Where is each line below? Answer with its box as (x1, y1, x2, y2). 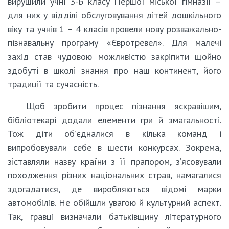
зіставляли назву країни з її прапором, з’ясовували (8, 155, 221, 167)
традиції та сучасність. (8, 78, 99, 90)
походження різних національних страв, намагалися (8, 169, 221, 181)
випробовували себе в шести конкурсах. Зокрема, (8, 141, 221, 153)
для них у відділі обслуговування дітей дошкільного (8, 9, 221, 21)
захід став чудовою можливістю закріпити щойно (8, 50, 221, 62)
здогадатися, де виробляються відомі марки (8, 182, 221, 195)
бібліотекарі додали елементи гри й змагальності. (8, 113, 221, 126)
